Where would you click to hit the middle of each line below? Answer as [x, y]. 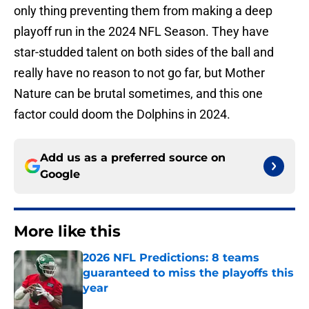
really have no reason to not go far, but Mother [139, 73]
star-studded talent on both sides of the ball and [144, 52]
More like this [67, 232]
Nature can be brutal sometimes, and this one [138, 94]
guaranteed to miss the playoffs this [188, 273]
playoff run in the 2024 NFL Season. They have [141, 32]
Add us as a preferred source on [133, 158]
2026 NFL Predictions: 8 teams [171, 258]
